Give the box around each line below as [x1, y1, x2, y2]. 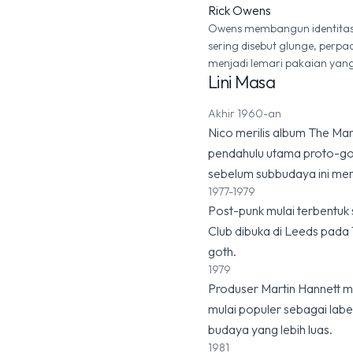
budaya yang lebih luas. [208, 321, 333, 337]
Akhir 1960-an [208, 106, 281, 121]
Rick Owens [208, 2, 271, 18]
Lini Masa [208, 71, 276, 93]
